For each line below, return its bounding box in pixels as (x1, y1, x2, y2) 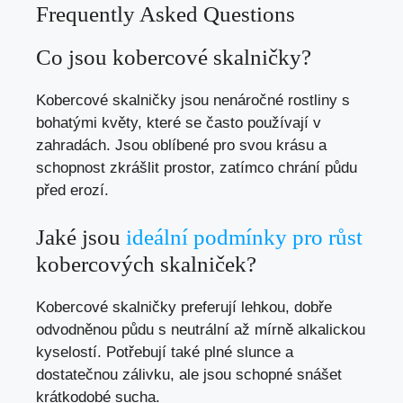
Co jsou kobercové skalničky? (36, 44, 311, 69)
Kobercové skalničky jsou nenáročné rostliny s (36, 91, 350, 109)
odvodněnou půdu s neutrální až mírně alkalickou (36, 321, 365, 339)
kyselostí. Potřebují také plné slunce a (36, 344, 293, 362)
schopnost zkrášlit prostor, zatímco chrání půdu (36, 158, 357, 176)
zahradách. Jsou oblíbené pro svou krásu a (36, 136, 327, 154)
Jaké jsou (36, 225, 126, 250)
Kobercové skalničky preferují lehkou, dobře (36, 299, 332, 317)
